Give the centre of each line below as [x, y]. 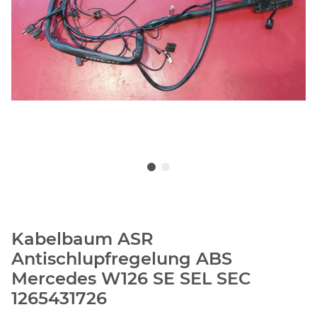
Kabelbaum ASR [82, 239]
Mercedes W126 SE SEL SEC [131, 279]
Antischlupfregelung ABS [122, 259]
